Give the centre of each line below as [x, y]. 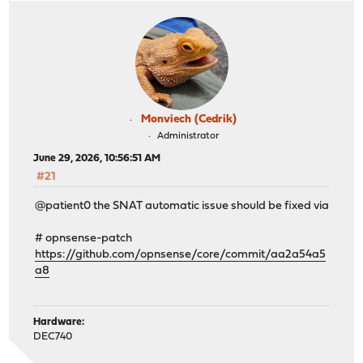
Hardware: [59, 322]
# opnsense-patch [84, 239]
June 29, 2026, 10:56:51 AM [97, 158]
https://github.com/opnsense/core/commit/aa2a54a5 [181, 255]
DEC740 [53, 336]
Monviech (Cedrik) [189, 119]
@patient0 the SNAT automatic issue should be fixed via [182, 207]
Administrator [188, 136]
